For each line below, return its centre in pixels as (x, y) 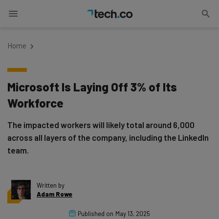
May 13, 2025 (133, 214)
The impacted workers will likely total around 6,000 (101, 125)
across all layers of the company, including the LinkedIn (108, 137)
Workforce (35, 103)
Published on (96, 214)
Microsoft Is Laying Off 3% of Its (92, 87)
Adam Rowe (55, 194)
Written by (51, 185)
